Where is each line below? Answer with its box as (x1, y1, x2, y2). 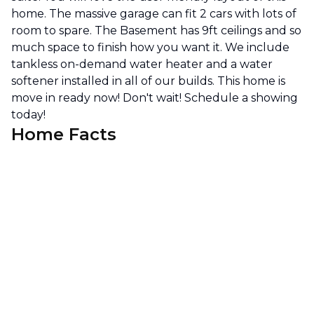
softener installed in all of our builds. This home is (11, 74, 285, 88)
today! (11, 108, 46, 121)
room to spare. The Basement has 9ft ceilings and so (11, 24, 301, 37)
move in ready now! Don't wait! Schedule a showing (11, 91, 298, 104)
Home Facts (11, 124, 116, 144)
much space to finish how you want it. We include (11, 41, 289, 54)
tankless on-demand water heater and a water (11, 57, 273, 71)
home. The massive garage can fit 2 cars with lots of (11, 7, 296, 20)
